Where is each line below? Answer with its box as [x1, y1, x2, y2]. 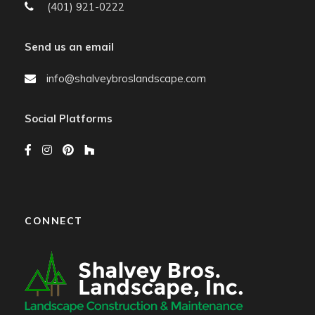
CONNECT [25, 214, 83, 227]
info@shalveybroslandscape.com [46, 71, 206, 85]
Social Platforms [25, 111, 112, 125]
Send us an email [25, 39, 114, 53]
